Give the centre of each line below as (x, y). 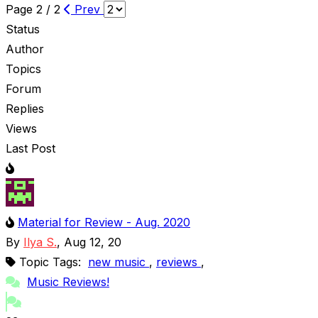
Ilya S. (40, 242)
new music (119, 262)
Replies (25, 108)
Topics (23, 68)
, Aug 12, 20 (91, 242)
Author (25, 49)
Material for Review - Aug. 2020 (104, 222)
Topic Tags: (54, 262)
